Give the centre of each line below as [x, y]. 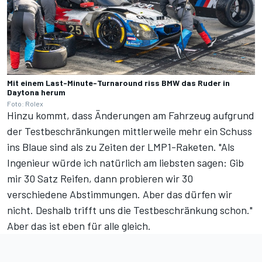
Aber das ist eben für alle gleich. [79, 225]
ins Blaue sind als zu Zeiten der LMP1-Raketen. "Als [121, 146]
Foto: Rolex [25, 103]
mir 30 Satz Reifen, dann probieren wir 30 [100, 178]
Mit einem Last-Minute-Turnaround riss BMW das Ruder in [118, 82]
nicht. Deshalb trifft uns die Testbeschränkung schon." [130, 210]
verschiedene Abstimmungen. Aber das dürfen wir [120, 194]
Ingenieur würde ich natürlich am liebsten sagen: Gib [125, 162]
